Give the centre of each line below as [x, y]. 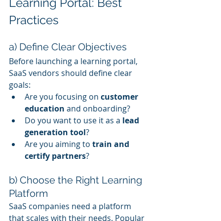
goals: [20, 85]
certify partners [55, 156]
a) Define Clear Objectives [68, 47]
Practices [34, 20]
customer [120, 96]
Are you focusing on [63, 96]
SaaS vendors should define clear [72, 73]
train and [112, 144]
